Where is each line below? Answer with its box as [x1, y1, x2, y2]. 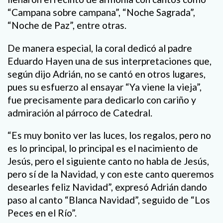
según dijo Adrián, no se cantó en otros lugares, [7, 68, 206, 80]
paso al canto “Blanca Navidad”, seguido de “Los [7, 194, 210, 206]
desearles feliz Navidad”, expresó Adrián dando [7, 181, 207, 193]
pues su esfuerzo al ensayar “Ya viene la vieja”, [7, 81, 202, 93]
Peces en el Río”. [7, 207, 77, 219]
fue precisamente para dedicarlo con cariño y [7, 94, 196, 106]
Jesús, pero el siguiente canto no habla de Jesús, [7, 155, 209, 167]
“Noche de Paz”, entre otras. [7, 19, 126, 31]
